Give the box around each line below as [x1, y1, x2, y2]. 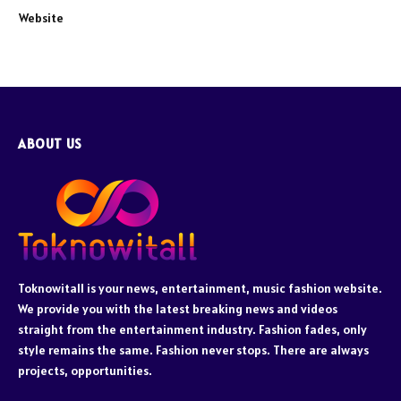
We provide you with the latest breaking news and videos [18, 301, 337, 318]
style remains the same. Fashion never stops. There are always [18, 342, 369, 359]
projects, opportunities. [18, 363, 152, 380]
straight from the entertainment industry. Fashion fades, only [18, 321, 367, 338]
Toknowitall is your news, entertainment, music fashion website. [18, 280, 382, 297]
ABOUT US [18, 135, 82, 153]
